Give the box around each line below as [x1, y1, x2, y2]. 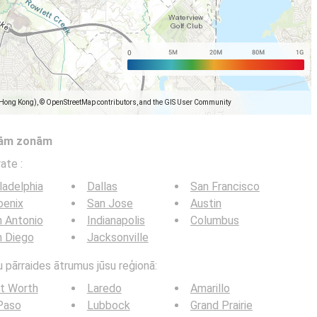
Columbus [190, 214, 239, 227]
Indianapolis [86, 214, 145, 227]
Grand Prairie [190, 299, 253, 312]
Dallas [86, 180, 117, 193]
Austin [190, 197, 221, 210]
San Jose [86, 197, 133, 210]
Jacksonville [86, 231, 149, 244]
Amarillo [190, 282, 230, 295]
